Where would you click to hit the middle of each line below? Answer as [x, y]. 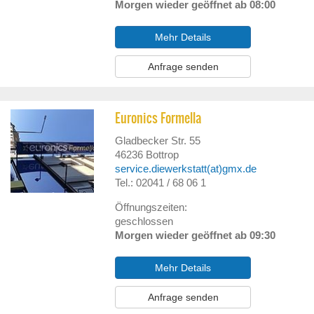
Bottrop [163, 155]
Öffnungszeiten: [151, 207]
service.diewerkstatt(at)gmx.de [186, 169]
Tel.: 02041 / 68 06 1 [161, 183]
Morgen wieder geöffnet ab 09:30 [196, 235]
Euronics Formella [158, 118]
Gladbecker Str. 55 [158, 141]
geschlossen [144, 221]
